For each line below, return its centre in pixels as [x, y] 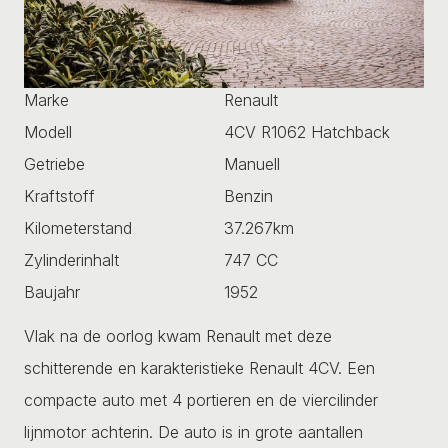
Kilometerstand [78, 227]
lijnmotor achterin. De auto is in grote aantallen [193, 431]
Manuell [252, 163]
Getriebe [54, 163]
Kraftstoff [59, 195]
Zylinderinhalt [71, 259]
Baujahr [52, 291]
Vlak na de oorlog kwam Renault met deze [178, 335]
